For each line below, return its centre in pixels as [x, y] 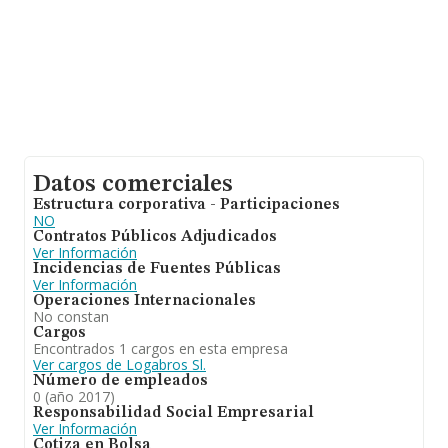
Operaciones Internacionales [144, 301]
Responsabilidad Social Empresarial [173, 413]
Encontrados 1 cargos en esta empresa [160, 348]
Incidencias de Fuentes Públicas [157, 269]
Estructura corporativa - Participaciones [186, 205]
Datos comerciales [133, 185]
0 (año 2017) [74, 396]
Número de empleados [120, 381]
